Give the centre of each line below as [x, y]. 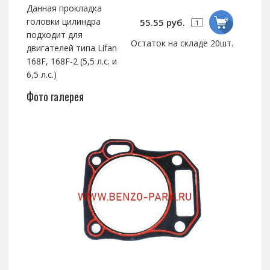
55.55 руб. [163, 23]
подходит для [54, 35]
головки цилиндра [63, 22]
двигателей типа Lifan [71, 48]
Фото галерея [55, 97]
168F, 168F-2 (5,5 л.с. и [71, 61]
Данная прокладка [64, 8]
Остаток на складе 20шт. [182, 43]
